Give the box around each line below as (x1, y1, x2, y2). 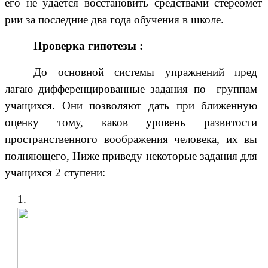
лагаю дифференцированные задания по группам (5, 83, 258, 96)
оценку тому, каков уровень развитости (5, 116, 258, 129)
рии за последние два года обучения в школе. (5, 13, 224, 26)
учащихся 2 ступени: (5, 166, 105, 179)
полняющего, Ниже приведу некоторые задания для (5, 150, 258, 163)
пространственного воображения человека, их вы (5, 133, 258, 146)
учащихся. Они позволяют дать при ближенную (5, 99, 258, 112)
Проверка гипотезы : (33, 39, 143, 53)
